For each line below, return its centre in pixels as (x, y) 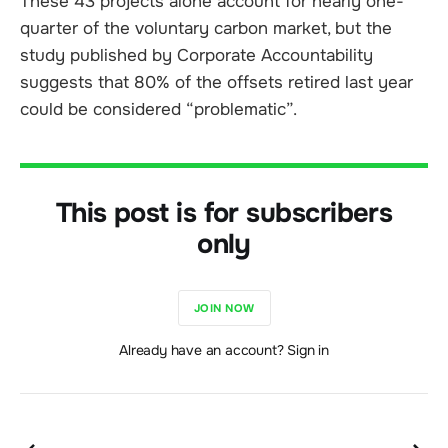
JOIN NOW (224, 307)
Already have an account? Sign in (224, 350)
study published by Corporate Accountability (196, 56)
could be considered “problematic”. (158, 110)
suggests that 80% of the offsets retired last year (216, 83)
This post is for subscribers (224, 213)
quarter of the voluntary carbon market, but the (206, 29)
